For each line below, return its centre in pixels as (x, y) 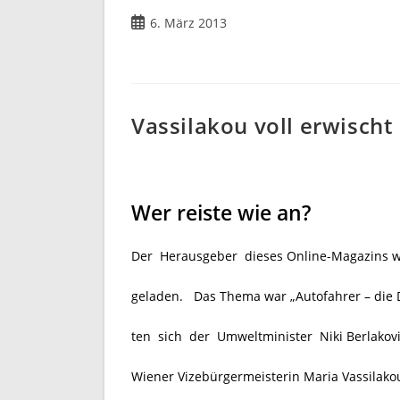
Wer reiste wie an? (221, 212)
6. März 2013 (188, 22)
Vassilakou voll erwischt (262, 125)
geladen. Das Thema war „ (213, 296)
